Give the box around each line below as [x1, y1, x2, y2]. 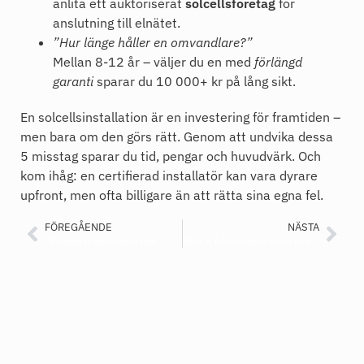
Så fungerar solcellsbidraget [45, 236, 157, 248]
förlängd [254, 54, 302, 71]
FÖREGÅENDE [45, 220, 112, 235]
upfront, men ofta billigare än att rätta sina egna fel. [20, 187, 323, 204]
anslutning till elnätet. [53, 15, 180, 32]
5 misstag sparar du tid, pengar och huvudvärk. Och [20, 148, 321, 165]
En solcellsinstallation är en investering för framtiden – [20, 109, 340, 126]
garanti [53, 73, 93, 90]
